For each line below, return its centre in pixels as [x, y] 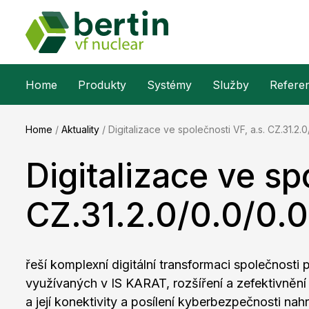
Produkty [102, 85]
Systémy [169, 85]
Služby [231, 85]
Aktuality [80, 130]
